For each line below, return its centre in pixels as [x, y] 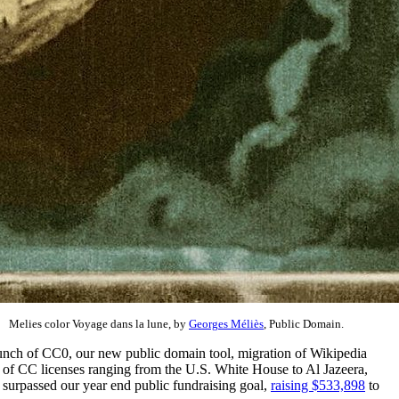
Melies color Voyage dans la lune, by [99, 324]
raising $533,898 [318, 385]
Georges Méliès [226, 324]
